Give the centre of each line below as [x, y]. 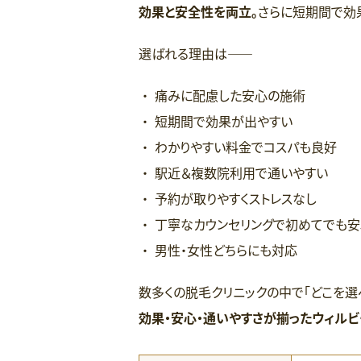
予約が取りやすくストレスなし [236, 198]
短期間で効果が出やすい [224, 120]
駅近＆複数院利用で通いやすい [241, 172]
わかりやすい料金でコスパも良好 [246, 146]
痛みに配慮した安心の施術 [230, 95]
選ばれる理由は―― [196, 53]
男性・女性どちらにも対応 [226, 249]
